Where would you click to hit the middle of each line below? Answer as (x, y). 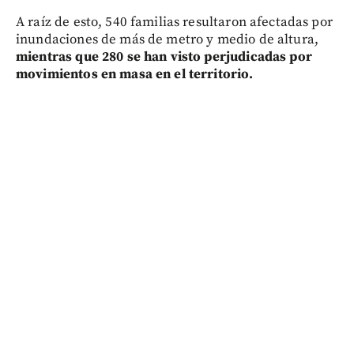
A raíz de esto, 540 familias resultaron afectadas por (174, 23)
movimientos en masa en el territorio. (135, 75)
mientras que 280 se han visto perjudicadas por (164, 57)
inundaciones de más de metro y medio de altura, (168, 40)
